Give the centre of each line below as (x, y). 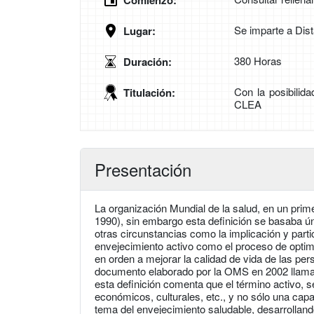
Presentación (143, 170)
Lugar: (139, 31)
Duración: (148, 62)
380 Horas (258, 61)
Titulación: (149, 93)
